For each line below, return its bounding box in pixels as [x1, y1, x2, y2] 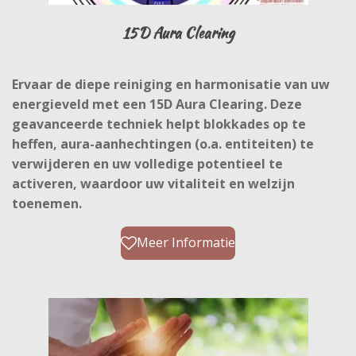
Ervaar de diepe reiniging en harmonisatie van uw [12, 75, 330, 93]
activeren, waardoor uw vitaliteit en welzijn [12, 174, 295, 192]
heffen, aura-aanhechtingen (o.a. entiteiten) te [12, 134, 314, 153]
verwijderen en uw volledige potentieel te [12, 154, 283, 172]
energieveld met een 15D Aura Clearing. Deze [12, 95, 302, 113]
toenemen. [12, 194, 82, 212]
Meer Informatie [137, 234, 235, 252]
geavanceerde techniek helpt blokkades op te [12, 114, 306, 133]
